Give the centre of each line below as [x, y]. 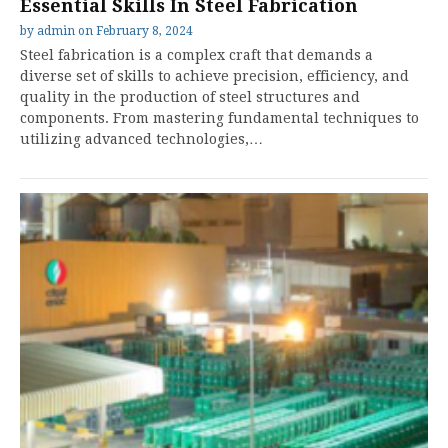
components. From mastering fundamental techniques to [219, 118]
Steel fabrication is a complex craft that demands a [196, 55]
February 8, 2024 [144, 31]
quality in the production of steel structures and [190, 97]
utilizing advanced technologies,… [141, 139]
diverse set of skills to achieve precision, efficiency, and [214, 76]
